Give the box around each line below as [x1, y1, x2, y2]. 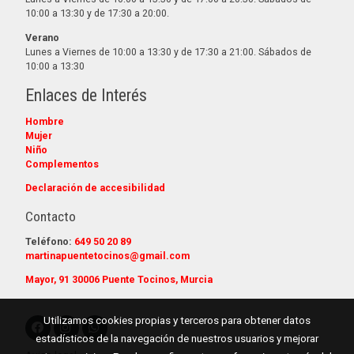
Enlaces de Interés [25, 85, 147, 105]
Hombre [25, 115, 64, 127]
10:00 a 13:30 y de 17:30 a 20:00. [25, 7, 169, 20]
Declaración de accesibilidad [25, 182, 165, 194]
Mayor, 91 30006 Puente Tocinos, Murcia [25, 273, 213, 285]
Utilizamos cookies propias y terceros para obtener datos [43, 314, 311, 326]
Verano [25, 31, 59, 43]
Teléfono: [25, 235, 74, 247]
